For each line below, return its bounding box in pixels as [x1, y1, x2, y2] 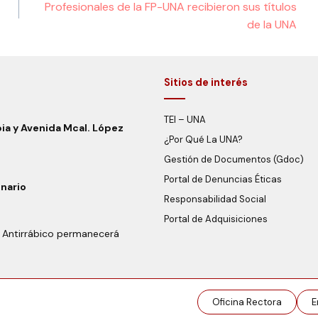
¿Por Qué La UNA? [164, 133, 243, 146]
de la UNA [247, 16, 297, 32]
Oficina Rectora [212, 296, 282, 308]
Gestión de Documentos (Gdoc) [164, 153, 305, 165]
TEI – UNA [164, 114, 207, 126]
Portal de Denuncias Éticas [164, 173, 283, 185]
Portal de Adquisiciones [164, 213, 268, 225]
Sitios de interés [164, 76, 248, 89]
